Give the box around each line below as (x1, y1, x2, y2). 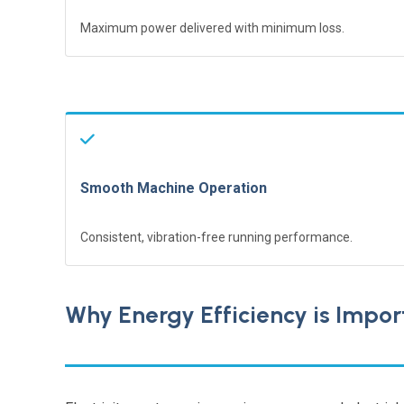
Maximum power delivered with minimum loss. (80, 20, 344, 35)
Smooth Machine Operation (80, 179, 267, 197)
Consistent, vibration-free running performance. (80, 229, 353, 244)
